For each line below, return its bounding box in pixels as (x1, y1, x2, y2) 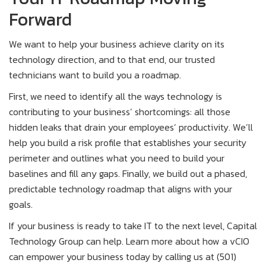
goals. (9, 197, 33, 211)
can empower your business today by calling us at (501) (9, 249, 236, 264)
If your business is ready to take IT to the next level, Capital (9, 218, 257, 233)
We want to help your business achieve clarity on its (9, 36, 224, 51)
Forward (9, 5, 72, 33)
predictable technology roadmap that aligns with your (9, 181, 232, 196)
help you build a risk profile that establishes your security (9, 135, 246, 150)
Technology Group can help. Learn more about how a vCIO (9, 233, 249, 248)
